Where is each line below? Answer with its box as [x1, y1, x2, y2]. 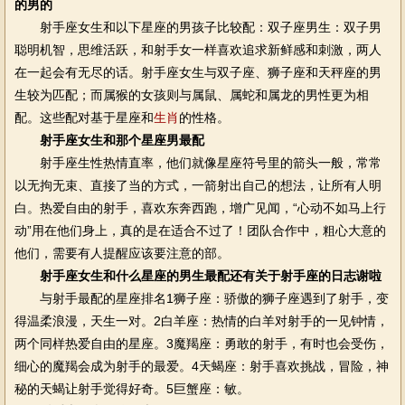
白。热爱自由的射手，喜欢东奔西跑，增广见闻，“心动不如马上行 [14, 201, 386, 215]
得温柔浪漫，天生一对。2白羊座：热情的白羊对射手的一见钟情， [14, 314, 389, 328]
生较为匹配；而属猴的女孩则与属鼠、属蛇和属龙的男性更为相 [14, 88, 369, 102]
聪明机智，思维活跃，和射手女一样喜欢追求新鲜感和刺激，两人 [14, 42, 381, 57]
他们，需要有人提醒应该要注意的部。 [14, 246, 230, 260]
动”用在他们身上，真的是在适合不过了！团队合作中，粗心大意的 [14, 223, 386, 238]
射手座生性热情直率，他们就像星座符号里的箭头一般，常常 [14, 155, 381, 170]
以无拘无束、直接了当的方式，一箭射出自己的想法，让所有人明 [14, 178, 381, 193]
